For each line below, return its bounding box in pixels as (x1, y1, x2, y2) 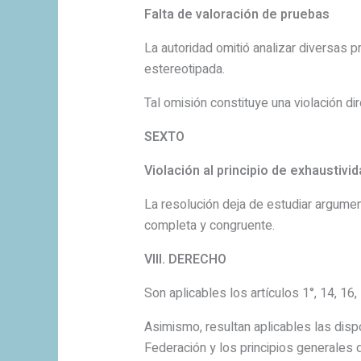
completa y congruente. (143, 216, 275, 236)
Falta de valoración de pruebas (143, 5, 330, 25)
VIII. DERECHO (143, 250, 226, 270)
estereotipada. (143, 60, 225, 80)
